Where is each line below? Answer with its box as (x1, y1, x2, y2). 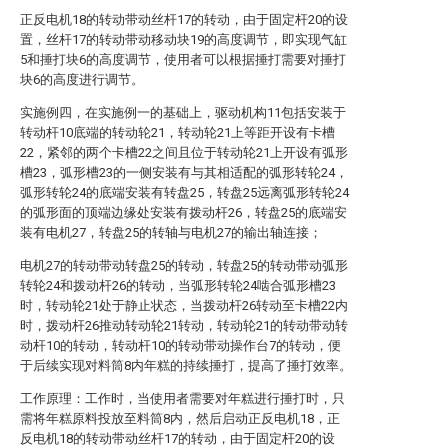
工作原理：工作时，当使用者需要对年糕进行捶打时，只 (20, 391, 345, 406)
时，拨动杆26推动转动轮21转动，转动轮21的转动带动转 (20, 318, 348, 333)
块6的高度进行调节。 (20, 72, 144, 87)
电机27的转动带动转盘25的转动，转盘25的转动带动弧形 (20, 258, 348, 273)
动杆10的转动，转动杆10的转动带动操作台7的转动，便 (20, 338, 341, 353)
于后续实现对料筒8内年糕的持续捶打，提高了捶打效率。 (20, 358, 352, 373)
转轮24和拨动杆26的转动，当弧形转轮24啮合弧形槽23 (20, 278, 336, 293)
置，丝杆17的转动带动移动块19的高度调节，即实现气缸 (20, 32, 347, 47)
